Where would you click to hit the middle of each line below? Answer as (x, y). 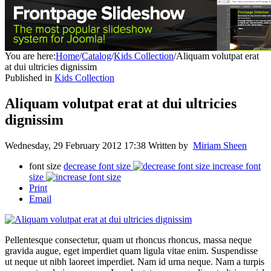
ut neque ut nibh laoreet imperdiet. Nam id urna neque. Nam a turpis (135, 261)
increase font (237, 166)
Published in (28, 78)
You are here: (30, 56)
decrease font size (97, 166)
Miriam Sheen (220, 145)
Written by (171, 145)
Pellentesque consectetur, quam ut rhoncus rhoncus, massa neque (128, 240)
